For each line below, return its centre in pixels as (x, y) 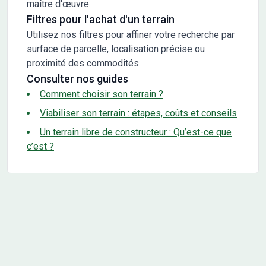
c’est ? (40, 146)
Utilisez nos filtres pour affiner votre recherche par (131, 34)
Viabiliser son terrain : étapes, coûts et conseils (138, 113)
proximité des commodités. (84, 63)
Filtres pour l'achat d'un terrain (101, 19)
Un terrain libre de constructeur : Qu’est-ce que (136, 132)
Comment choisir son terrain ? (102, 94)
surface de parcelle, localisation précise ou (116, 49)
